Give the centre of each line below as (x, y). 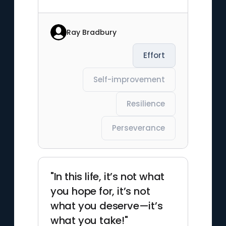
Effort (154, 55)
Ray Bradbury (91, 32)
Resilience (146, 104)
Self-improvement (129, 79)
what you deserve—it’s (106, 206)
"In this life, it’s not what (107, 177)
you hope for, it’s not (100, 191)
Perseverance (139, 128)
